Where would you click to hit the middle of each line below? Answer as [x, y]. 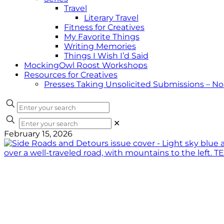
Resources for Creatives [71, 75]
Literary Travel [111, 18]
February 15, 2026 [38, 134]
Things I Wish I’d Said [106, 56]
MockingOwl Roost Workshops [86, 65]
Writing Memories [100, 46]
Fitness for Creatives [104, 27]
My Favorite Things [102, 37]
